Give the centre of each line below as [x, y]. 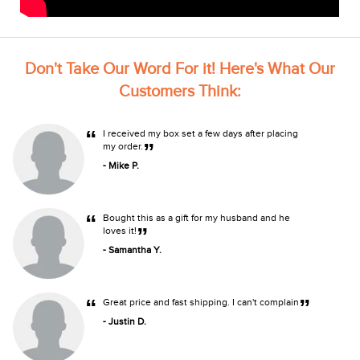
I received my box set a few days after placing [201, 134]
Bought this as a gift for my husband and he [197, 218]
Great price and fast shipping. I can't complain [201, 303]
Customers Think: [180, 92]
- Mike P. [121, 165]
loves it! [120, 231]
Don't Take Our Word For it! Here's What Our [180, 70]
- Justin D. [125, 321]
